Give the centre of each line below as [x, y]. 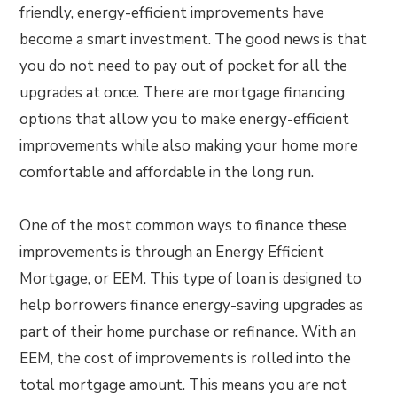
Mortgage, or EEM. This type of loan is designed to [191, 279]
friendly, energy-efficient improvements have [172, 13]
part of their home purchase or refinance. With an [188, 332]
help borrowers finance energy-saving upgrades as [192, 306]
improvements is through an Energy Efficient [172, 253]
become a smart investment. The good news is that [194, 40]
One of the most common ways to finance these [183, 226]
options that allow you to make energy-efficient [185, 120]
